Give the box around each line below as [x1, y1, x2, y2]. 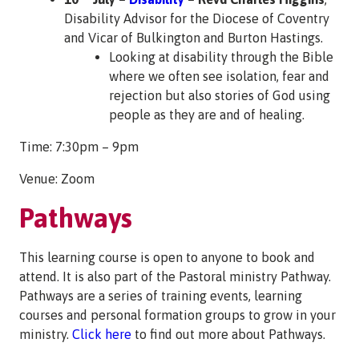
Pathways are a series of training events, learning [19, 288, 302, 304]
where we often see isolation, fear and [109, 69, 329, 84]
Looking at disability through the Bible [109, 50, 333, 65]
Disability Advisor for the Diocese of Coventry [64, 11, 329, 26]
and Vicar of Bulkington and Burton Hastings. [64, 30, 323, 46]
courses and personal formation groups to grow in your [19, 308, 336, 323]
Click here [72, 327, 131, 342]
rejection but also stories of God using [109, 88, 330, 103]
